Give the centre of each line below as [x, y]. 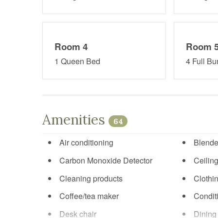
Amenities [75, 119]
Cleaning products [91, 178]
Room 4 [71, 46]
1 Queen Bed [77, 61]
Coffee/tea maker [89, 196]
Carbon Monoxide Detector [106, 160]
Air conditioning [86, 143]
